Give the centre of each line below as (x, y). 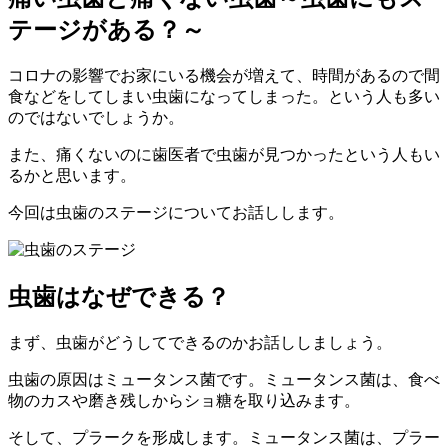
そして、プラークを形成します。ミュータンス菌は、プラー (224, 437)
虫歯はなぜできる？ (119, 296)
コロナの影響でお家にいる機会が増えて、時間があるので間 (224, 75)
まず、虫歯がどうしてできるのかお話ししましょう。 (200, 342)
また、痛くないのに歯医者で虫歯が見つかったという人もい (224, 154)
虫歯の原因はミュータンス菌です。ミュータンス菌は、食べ (224, 379)
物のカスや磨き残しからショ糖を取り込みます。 (184, 400)
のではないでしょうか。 (96, 117)
